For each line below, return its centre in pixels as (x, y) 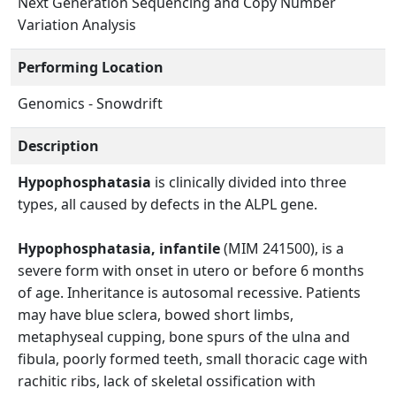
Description (58, 146)
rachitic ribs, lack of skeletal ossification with (167, 381)
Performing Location (91, 68)
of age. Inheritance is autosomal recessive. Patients (189, 293)
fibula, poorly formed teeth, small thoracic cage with (193, 359)
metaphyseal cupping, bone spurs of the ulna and (184, 337)
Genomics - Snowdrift (90, 104)
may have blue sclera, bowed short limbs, (156, 315)
